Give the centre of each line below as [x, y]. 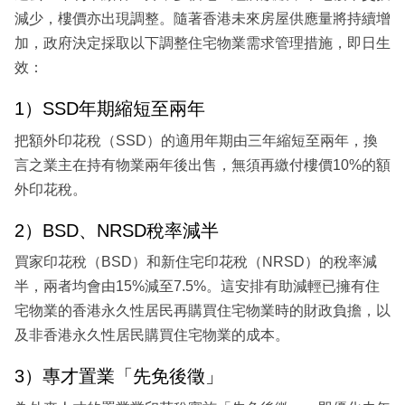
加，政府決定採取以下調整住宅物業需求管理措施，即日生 [202, 43]
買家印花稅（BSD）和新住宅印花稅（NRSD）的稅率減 [196, 262]
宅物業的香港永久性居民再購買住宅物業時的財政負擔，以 [202, 311]
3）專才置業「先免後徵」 [119, 377]
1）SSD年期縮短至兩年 [110, 109]
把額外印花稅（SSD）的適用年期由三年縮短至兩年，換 [196, 140]
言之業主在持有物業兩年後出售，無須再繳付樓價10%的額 [202, 165]
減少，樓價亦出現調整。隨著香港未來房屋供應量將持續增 [202, 19]
